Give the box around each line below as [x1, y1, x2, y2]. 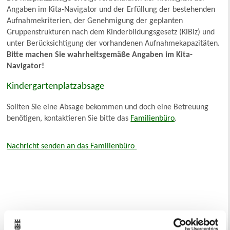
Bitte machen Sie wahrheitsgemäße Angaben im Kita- [7, 51, 193, 60]
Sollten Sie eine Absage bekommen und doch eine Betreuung [7, 103, 209, 112]
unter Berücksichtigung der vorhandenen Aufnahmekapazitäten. [7, 40, 220, 48]
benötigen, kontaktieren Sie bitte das [7, 114, 131, 123]
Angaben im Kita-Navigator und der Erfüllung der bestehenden [7, 6, 216, 14]
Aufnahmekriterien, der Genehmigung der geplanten [7, 17, 183, 26]
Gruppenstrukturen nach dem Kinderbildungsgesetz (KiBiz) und [7, 28, 215, 37]
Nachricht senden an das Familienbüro [7, 142, 137, 151]
